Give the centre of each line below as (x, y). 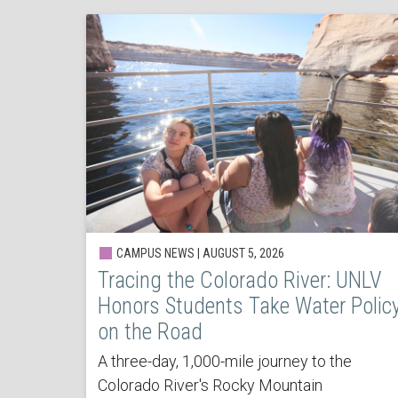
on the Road (150, 331)
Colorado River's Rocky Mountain (210, 385)
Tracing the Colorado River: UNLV (239, 280)
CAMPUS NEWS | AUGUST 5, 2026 (199, 253)
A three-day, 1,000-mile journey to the (224, 361)
